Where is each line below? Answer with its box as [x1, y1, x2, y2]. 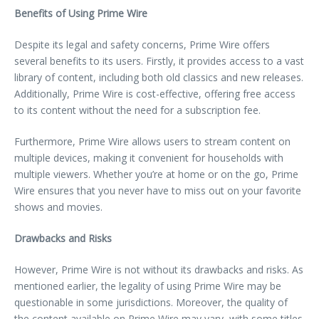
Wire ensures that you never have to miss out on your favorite [14, 183, 301, 197]
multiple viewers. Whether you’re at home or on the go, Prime [14, 167, 298, 181]
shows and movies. [14, 199, 103, 214]
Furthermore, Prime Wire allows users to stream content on [14, 134, 291, 148]
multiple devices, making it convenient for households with [14, 150, 283, 164]
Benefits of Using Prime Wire [14, 6, 147, 20]
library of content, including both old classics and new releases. [14, 70, 303, 84]
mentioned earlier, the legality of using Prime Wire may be [14, 278, 281, 293]
